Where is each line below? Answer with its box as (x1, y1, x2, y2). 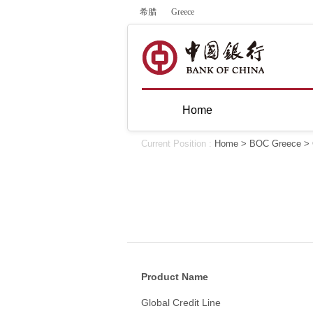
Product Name (141, 271, 208, 282)
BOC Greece (249, 138, 301, 149)
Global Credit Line (141, 297, 221, 308)
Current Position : (141, 138, 214, 149)
